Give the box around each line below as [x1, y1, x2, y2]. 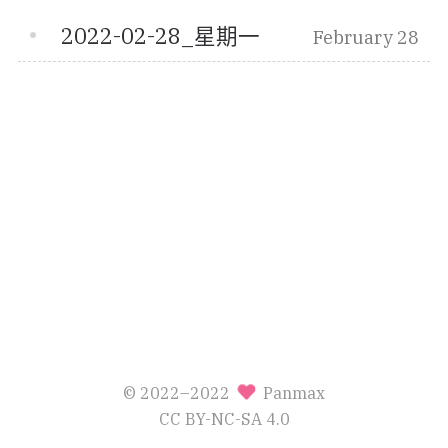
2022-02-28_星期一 [61, 22, 261, 51]
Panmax [259, 381, 326, 403]
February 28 [312, 26, 419, 50]
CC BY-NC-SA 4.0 [158, 407, 290, 429]
